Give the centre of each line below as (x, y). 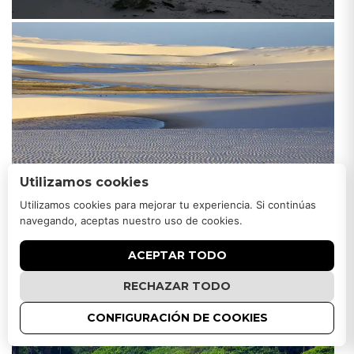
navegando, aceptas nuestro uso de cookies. (131, 220)
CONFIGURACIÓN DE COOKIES (177, 318)
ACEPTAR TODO (177, 255)
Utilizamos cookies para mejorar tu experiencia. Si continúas (168, 205)
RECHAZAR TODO (177, 286)
